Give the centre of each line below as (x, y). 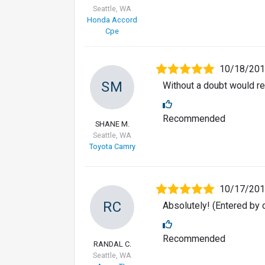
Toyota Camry (112, 147)
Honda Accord (112, 20)
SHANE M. (112, 124)
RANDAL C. (112, 244)
